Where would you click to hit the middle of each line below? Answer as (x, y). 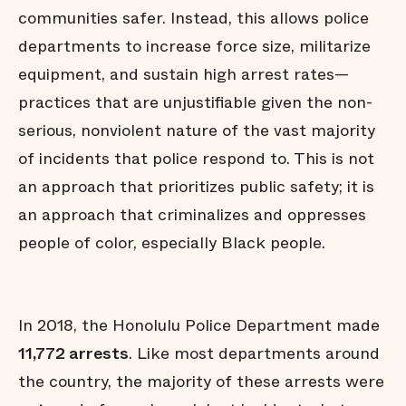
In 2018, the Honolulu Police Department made (199, 325)
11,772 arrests (73, 353)
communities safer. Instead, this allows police (193, 18)
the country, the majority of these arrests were (201, 382)
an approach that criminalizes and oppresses (192, 215)
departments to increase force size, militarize (194, 46)
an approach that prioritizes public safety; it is (196, 187)
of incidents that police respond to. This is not (196, 159)
